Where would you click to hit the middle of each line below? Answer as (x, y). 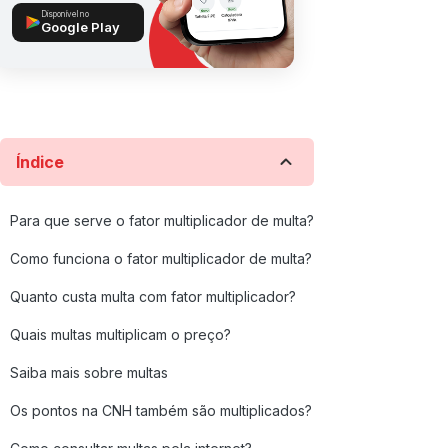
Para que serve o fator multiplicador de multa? (162, 220)
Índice (40, 162)
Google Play (80, 27)
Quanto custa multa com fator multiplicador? (153, 296)
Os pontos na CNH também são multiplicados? (161, 410)
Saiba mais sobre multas (89, 372)
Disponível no (65, 14)
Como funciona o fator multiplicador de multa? (161, 258)
